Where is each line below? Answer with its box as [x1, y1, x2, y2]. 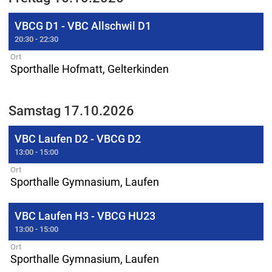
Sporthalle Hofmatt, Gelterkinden [10, 63, 169, 75]
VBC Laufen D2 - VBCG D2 [15, 132, 141, 145]
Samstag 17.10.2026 [8, 103, 134, 118]
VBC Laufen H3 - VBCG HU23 [15, 209, 155, 222]
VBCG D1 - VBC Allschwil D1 [15, 19, 151, 32]
